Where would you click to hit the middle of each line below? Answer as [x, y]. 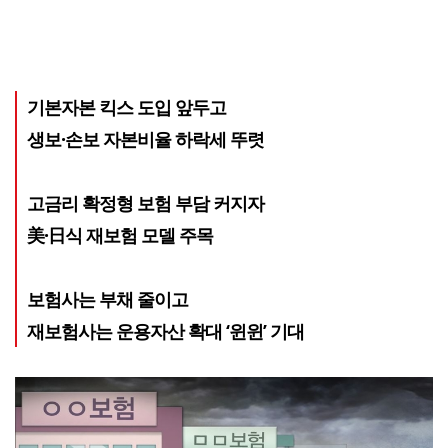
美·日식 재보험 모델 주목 [120, 234]
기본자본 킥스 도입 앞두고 [126, 106]
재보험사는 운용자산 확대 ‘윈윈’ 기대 [165, 330]
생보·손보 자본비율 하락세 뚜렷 [145, 138]
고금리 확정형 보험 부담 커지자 [145, 202]
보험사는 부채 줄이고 [107, 298]
